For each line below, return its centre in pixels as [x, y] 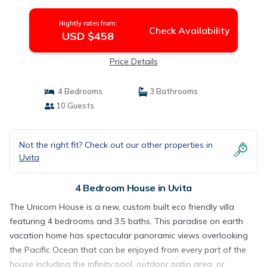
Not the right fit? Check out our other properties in [116, 145]
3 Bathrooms [173, 91]
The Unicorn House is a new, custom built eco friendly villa [122, 207]
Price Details [133, 61]
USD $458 [88, 36]
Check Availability [189, 30]
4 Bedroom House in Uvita [133, 188]
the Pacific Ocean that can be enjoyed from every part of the [128, 250]
